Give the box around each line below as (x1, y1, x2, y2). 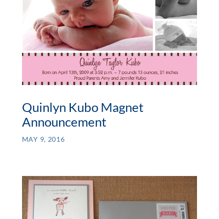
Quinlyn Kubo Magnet (22, 99, 144, 115)
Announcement (22, 113, 107, 130)
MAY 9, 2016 (22, 134, 65, 143)
